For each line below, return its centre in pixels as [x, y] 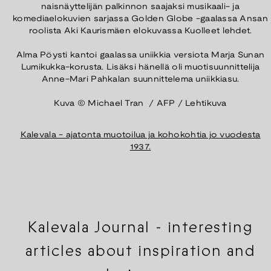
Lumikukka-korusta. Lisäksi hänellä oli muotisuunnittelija [140, 68]
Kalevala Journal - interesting [140, 227]
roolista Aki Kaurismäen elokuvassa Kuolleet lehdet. [140, 31]
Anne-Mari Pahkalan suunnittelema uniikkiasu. [140, 80]
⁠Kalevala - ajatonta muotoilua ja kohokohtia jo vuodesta [140, 135]
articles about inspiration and [140, 250]
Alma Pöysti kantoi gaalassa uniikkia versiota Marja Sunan [140, 56]
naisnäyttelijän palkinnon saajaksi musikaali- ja [140, 7]
